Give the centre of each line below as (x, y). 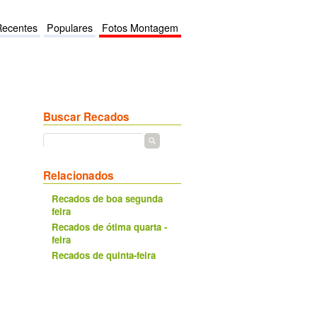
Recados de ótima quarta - (109, 227)
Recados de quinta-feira (104, 255)
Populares (70, 28)
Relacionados (79, 175)
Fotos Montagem (140, 28)
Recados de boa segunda (107, 198)
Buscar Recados (86, 117)
